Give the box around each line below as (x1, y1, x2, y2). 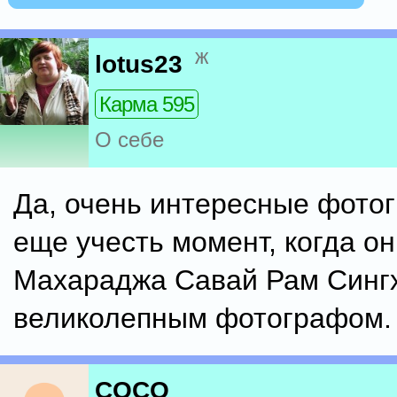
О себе (95, 128, 164, 152)
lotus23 (95, 51, 183, 79)
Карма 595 (99, 92, 194, 117)
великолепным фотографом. (13, 302, 392, 334)
